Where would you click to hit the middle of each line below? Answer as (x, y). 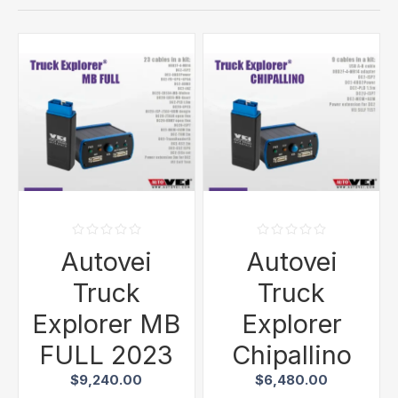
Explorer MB (107, 324)
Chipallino (291, 355)
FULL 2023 (107, 355)
